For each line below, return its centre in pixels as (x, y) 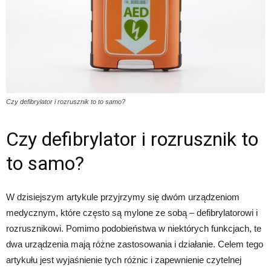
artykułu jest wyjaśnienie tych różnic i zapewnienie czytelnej (124, 260)
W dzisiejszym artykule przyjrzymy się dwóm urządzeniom (123, 197)
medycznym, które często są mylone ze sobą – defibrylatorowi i (132, 213)
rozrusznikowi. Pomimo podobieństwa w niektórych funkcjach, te (134, 229)
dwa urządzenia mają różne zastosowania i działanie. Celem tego (135, 244)
